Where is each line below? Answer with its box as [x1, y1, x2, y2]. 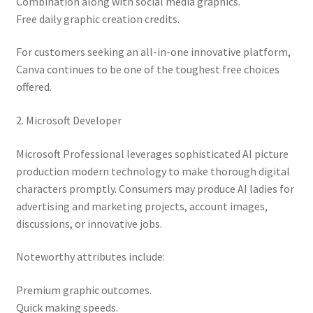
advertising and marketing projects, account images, [15, 198, 268, 213]
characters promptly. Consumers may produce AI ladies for [15, 181, 294, 196]
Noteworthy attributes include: [15, 249, 165, 264]
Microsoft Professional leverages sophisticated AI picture [15, 146, 289, 161]
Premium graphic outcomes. [15, 283, 152, 298]
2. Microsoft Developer [15, 113, 122, 128]
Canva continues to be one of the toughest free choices [15, 62, 279, 77]
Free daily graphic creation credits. [15, 11, 180, 26]
